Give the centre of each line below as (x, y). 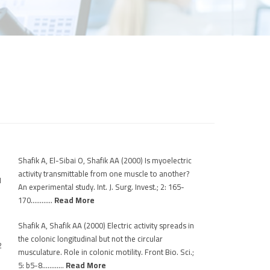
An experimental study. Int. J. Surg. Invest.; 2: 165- (101, 187)
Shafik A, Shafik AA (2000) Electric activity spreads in (106, 225)
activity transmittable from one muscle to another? (104, 174)
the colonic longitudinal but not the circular (90, 239)
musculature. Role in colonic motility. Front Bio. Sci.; (106, 252)
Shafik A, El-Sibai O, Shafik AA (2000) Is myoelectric (105, 160)
